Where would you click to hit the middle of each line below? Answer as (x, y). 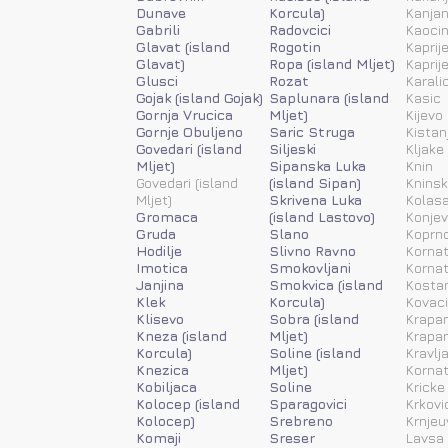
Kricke (425, 386)
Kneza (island (181, 335)
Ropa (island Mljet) (332, 63)
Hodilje (159, 250)
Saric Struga (312, 131)
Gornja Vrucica (184, 114)
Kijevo (424, 114)
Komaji (158, 437)
